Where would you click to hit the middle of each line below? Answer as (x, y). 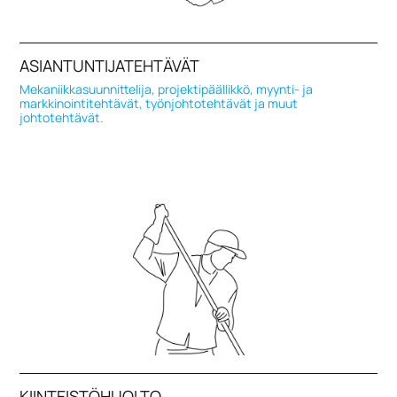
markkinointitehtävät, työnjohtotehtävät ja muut (159, 103)
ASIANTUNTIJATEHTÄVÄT (110, 65)
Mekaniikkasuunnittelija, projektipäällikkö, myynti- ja (167, 89)
